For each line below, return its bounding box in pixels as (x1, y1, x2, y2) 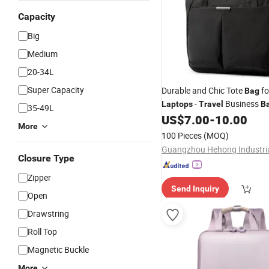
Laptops (162, 99, 193, 109)
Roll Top (28, 226, 57, 237)
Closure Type (18, 153, 74, 164)
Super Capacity (28, 84, 84, 95)
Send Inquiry (171, 184, 219, 193)
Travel (199, 99, 223, 109)
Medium (28, 48, 58, 59)
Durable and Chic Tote (162, 85, 244, 96)
